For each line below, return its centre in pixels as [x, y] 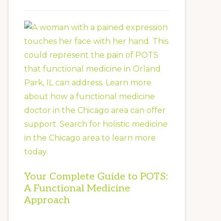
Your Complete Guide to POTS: [96, 177]
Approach [47, 200]
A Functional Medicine [77, 188]
